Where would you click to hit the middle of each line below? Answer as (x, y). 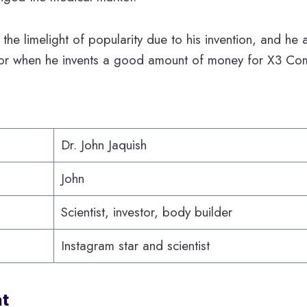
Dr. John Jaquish (103, 145)
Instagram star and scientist (135, 245)
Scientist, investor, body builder (146, 212)
